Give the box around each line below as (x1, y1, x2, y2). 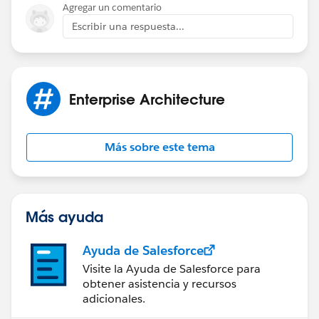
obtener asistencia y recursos (83, 276, 236, 291)
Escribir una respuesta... (72, 19, 184, 33)
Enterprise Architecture (69, 89, 225, 108)
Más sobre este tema (104, 139, 215, 155)
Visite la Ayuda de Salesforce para (83, 261, 261, 276)
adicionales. (83, 291, 145, 306)
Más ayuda (26, 206, 103, 226)
